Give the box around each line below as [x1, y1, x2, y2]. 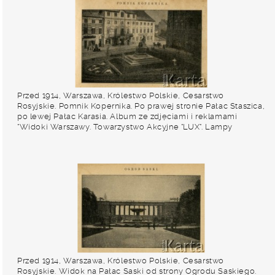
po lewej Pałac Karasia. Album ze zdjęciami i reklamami [17, 112, 238, 121]
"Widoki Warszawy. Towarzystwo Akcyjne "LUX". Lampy [17, 122, 233, 131]
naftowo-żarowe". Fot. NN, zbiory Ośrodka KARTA [17, 133, 211, 142]
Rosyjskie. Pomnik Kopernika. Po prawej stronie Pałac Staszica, [17, 101, 265, 110]
